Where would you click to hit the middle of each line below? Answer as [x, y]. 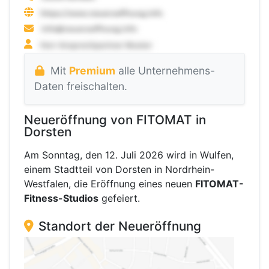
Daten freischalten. [81, 86]
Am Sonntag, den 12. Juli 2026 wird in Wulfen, [129, 155]
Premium [92, 71]
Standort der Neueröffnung [120, 226]
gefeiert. [119, 198]
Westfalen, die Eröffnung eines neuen [110, 184]
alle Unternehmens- [165, 71]
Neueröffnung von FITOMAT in [115, 120]
